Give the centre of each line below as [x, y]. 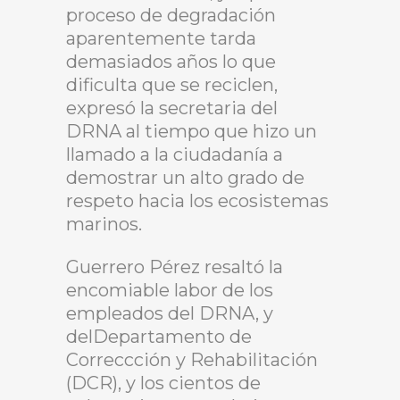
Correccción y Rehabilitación [192, 359]
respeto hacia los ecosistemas [197, 200]
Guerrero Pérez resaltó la [175, 267]
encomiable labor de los [170, 290]
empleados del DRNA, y [170, 313]
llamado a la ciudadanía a [175, 154]
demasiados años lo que [171, 61]
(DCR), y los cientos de [163, 383]
